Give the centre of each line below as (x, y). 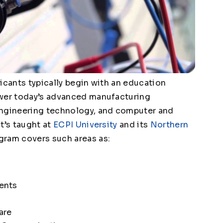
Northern (169, 124)
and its (134, 124)
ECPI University (85, 124)
